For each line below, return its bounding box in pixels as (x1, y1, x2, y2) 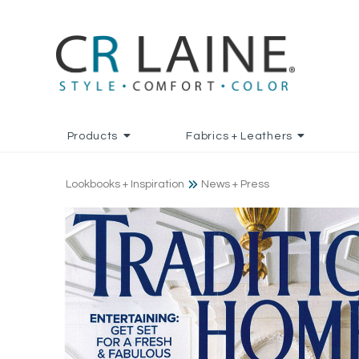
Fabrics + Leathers (186, 131, 292, 142)
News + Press (201, 179, 269, 190)
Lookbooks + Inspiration (66, 179, 184, 190)
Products (67, 131, 119, 142)
